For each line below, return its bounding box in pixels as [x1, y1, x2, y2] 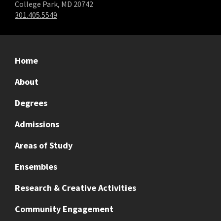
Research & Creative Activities [15, 182, 136, 193]
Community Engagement [15, 203, 113, 215]
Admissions [15, 118, 59, 130]
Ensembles [15, 160, 57, 172]
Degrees [15, 97, 47, 109]
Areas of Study [15, 139, 73, 151]
